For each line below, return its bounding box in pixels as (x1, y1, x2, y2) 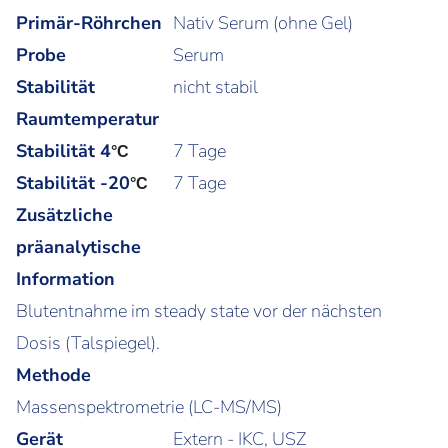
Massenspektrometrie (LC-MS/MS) (16, 394, 282, 419)
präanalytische (16, 234, 141, 259)
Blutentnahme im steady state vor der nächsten (16, 298, 382, 323)
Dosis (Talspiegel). (16, 330, 160, 355)
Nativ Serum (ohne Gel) (173, 10, 354, 35)
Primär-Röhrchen (16, 10, 162, 35)
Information (16, 266, 115, 291)
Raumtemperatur (16, 106, 159, 131)
